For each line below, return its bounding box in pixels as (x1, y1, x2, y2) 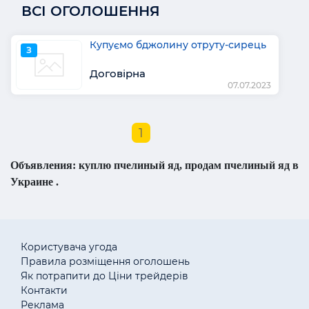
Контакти (21, 283, 68, 297)
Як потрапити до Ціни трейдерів (21, 269, 188, 282)
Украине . (10, 175, 59, 188)
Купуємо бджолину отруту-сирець (89, 38, 266, 51)
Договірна (89, 67, 146, 81)
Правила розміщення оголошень (21, 255, 190, 268)
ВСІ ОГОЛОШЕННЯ (21, 2, 160, 19)
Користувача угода (21, 240, 117, 253)
